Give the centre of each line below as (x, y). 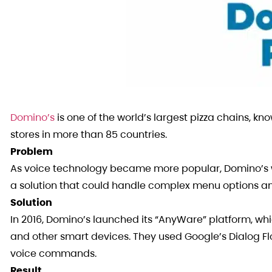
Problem (32, 151)
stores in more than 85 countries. (89, 134)
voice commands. (53, 253)
